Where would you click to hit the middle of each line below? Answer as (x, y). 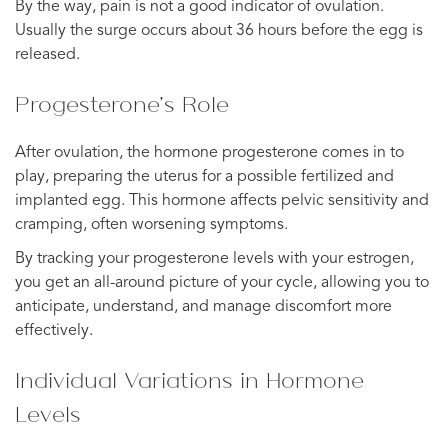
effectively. (54, 330)
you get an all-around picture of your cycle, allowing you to (222, 282)
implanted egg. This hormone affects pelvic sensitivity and (222, 200)
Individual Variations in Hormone (189, 379)
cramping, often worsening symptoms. (151, 224)
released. (47, 54)
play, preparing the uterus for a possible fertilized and (204, 176)
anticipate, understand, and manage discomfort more (203, 306)
